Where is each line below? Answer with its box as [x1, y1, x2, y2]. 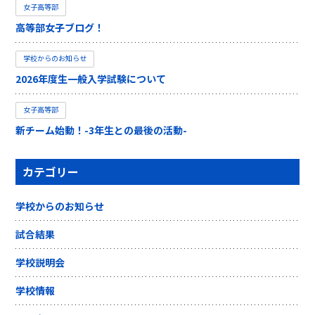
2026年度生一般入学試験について [15, 71, 167, 86]
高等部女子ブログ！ [15, 20, 105, 34]
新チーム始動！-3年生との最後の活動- [15, 122, 188, 137]
